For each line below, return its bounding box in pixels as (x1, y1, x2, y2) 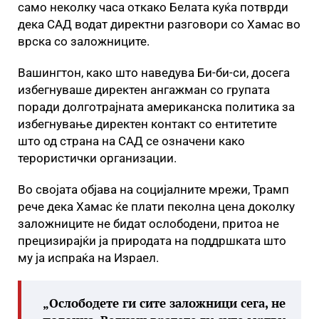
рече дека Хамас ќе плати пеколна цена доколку (18, 199, 295, 214)
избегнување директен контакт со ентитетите (18, 117, 277, 131)
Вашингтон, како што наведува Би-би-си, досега (18, 66, 290, 80)
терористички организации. (18, 151, 179, 165)
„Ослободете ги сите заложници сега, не (43, 295, 286, 311)
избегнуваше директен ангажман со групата (18, 83, 270, 97)
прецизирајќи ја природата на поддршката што (18, 234, 286, 248)
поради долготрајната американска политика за (18, 100, 295, 114)
